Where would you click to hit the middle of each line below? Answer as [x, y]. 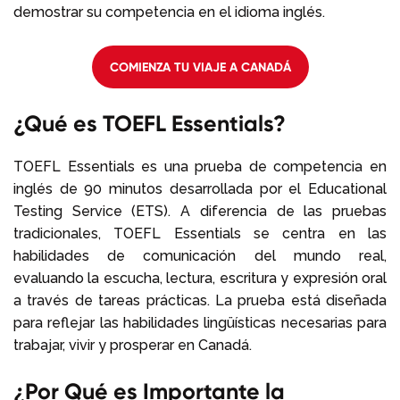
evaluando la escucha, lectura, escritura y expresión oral [200, 278]
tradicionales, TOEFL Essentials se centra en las [200, 233]
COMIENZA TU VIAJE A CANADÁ [200, 67]
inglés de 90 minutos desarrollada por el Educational [200, 188]
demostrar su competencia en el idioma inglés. [169, 12]
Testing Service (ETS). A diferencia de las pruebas [200, 211]
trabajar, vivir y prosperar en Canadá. [133, 345]
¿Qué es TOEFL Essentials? [150, 123]
